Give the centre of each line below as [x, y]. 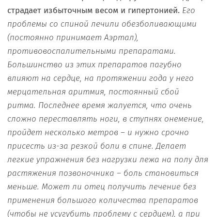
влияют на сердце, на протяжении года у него [101, 78]
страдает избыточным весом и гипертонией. [95, 10]
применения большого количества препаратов [103, 200]
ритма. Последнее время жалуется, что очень [100, 105]
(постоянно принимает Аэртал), [73, 37]
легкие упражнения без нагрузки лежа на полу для [108, 159]
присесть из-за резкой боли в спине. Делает [97, 146]
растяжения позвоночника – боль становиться [103, 173]
